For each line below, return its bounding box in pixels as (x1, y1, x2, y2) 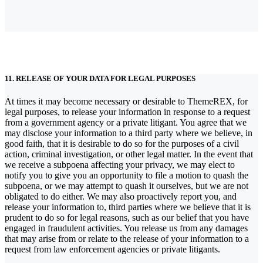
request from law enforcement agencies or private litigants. (5, 244, 220, 254)
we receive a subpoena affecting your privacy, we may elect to (5, 160, 235, 170)
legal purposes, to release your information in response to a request (5, 107, 250, 117)
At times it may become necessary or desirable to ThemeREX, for (5, 96, 248, 106)
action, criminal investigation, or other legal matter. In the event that (5, 149, 253, 159)
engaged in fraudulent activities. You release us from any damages (5, 223, 248, 233)
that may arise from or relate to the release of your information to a (5, 234, 249, 244)
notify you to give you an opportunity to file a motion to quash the (5, 170, 248, 180)
